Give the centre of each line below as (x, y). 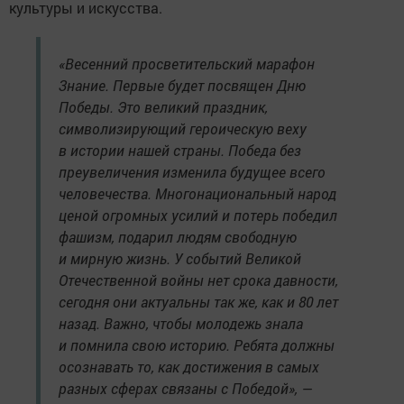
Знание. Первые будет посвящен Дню (182, 86)
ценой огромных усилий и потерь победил (198, 216)
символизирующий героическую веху (183, 129)
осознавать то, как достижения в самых (189, 367)
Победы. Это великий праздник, (163, 107)
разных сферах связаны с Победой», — (185, 389)
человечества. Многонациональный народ (197, 194)
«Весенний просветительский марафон (187, 64)
